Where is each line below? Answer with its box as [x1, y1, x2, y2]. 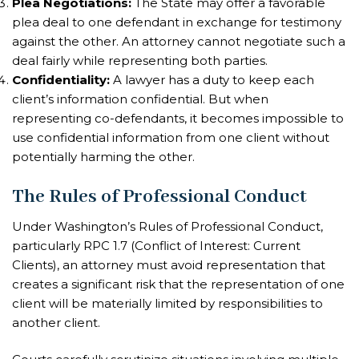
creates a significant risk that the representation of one [12, 276, 345, 292]
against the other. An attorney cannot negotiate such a [12, 34, 345, 50]
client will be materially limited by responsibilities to [12, 295, 323, 311]
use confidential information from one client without [12, 130, 329, 146]
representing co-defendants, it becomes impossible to [12, 111, 344, 127]
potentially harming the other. [12, 149, 195, 165]
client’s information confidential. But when [12, 91, 268, 107]
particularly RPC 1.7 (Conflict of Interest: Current [12, 237, 301, 253]
